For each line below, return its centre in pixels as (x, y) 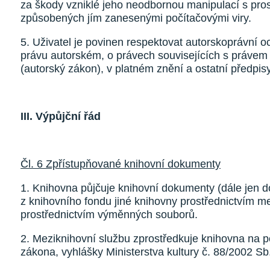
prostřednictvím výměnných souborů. (109, 215)
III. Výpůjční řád (61, 116)
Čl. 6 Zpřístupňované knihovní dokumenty (121, 164)
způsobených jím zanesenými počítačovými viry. (136, 18)
